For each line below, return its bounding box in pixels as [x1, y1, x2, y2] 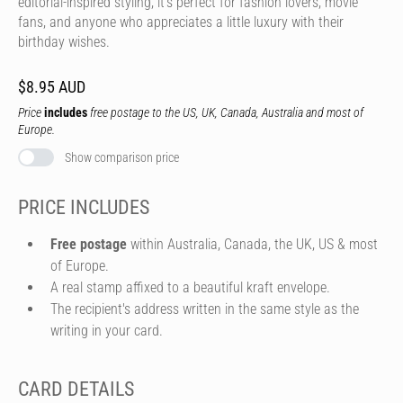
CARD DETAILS [18, 377, 134, 400]
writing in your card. [50, 321, 163, 339]
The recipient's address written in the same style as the [50, 300, 359, 318]
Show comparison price [65, 150, 179, 165]
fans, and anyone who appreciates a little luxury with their [18, 13, 344, 31]
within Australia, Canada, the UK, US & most [127, 235, 378, 253]
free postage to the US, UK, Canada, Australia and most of [87, 105, 363, 120]
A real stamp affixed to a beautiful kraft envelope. [50, 278, 330, 296]
